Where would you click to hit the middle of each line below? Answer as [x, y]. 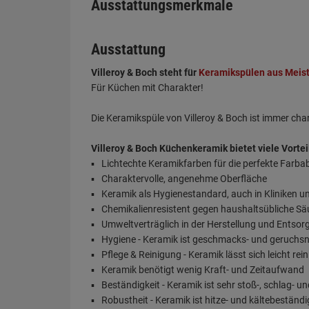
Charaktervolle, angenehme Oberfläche [184, 179]
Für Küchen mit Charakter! [147, 88]
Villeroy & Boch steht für [145, 72]
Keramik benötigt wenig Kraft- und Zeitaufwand [203, 270]
